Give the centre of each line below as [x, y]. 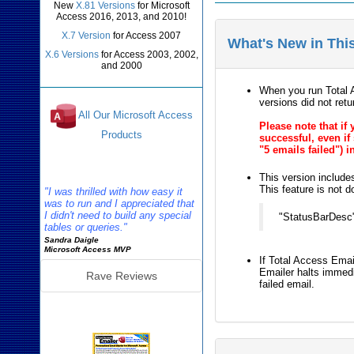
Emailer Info [121, 309]
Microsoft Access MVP [88, 249]
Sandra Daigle [72, 240]
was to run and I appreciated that [119, 203]
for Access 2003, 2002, [148, 55]
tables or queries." [86, 227]
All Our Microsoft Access [135, 115]
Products [121, 135]
